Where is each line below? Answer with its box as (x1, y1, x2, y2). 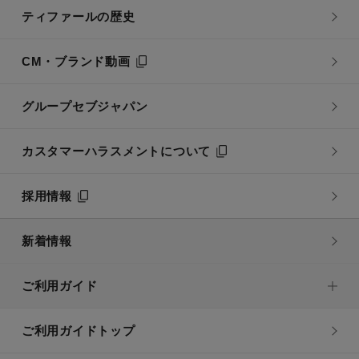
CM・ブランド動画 (21, 54, 131, 69)
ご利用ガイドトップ (21, 324, 135, 338)
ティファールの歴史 (21, 10, 135, 24)
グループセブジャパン (21, 99, 148, 114)
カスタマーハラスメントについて (21, 144, 212, 159)
